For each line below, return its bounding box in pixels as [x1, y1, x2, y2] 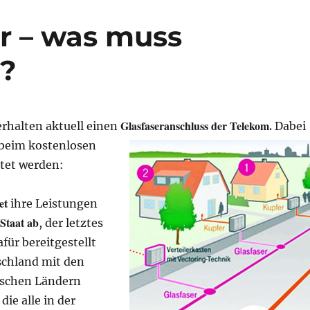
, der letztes [38, 215, 103, 230]
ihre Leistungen [7, 196, 98, 210]
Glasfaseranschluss [120, 117, 211, 134]
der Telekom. [210, 117, 275, 134]
